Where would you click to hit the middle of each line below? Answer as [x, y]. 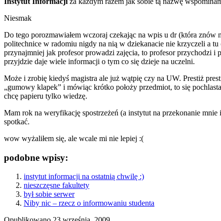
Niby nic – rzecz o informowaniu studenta [89, 203]
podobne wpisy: [36, 157]
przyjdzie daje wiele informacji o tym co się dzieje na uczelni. [99, 61]
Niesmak [18, 18]
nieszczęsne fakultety [56, 185]
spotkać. [17, 121]
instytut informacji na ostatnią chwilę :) [84, 177]
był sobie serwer [49, 194]
